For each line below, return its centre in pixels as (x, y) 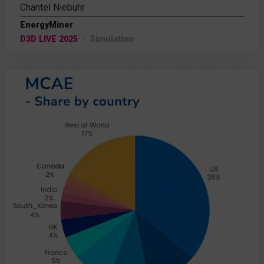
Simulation (112, 39)
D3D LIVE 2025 (49, 39)
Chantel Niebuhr (52, 7)
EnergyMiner (47, 25)
